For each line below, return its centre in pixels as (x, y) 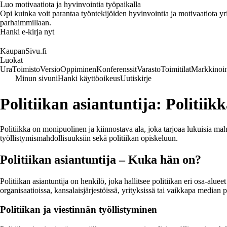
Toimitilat (176, 69)
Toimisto (26, 69)
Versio (50, 69)
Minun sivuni (36, 78)
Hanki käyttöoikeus (89, 78)
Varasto (149, 69)
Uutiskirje (136, 78)
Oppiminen (78, 69)
